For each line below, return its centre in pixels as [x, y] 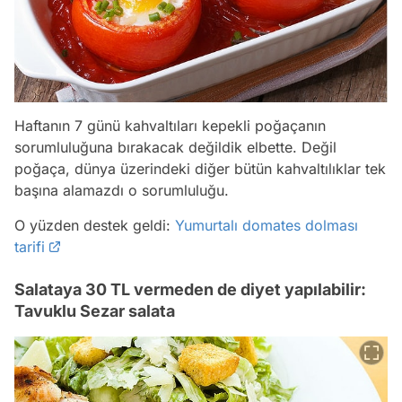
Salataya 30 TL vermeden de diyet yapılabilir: [190, 289]
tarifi [30, 246]
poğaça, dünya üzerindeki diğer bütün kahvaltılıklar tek [200, 168]
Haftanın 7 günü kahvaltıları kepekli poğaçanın [170, 125]
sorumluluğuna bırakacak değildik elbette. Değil [175, 147]
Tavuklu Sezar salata [95, 310]
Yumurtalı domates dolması [267, 225]
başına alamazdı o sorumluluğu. [122, 190]
